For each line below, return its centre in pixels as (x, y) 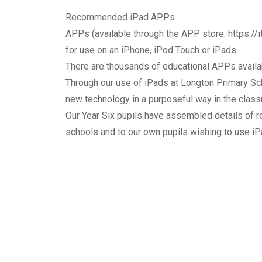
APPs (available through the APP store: (147, 34)
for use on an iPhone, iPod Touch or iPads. (152, 50)
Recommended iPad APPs (120, 17)
